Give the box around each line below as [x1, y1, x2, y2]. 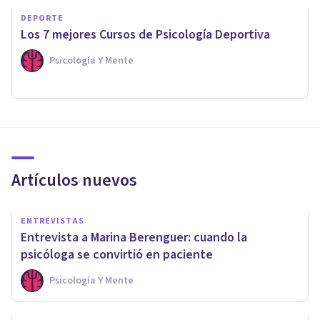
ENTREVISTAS [21, 214, 84, 227]
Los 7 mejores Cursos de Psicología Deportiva [21, 25, 270, 44]
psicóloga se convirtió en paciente [21, 245, 213, 264]
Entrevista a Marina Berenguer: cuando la [21, 228, 247, 246]
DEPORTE [21, 11, 64, 24]
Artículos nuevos [11, 167, 137, 193]
